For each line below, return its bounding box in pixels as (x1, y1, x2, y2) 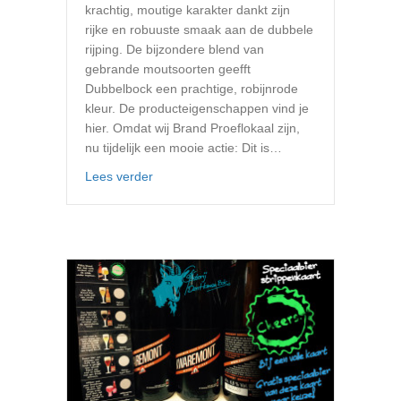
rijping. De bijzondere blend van (85, 41, 264, 56)
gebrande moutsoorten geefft (85, 61, 251, 76)
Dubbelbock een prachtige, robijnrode (85, 81, 298, 96)
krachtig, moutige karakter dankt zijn (85, 2, 290, 17)
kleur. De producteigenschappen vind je (85, 100, 309, 115)
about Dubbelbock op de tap (152, 167, 312, 183)
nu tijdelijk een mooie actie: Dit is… (85, 140, 282, 155)
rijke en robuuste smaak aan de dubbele (85, 21, 313, 37)
